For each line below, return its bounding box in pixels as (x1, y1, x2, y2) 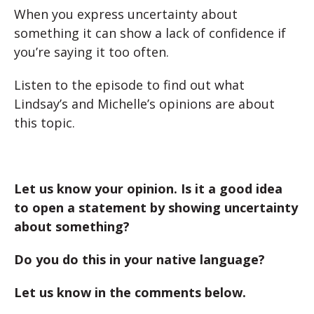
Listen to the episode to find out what (14, 76, 245, 93)
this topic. (14, 114, 75, 131)
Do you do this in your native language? (14, 251, 265, 268)
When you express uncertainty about (14, 6, 238, 22)
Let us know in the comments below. (14, 284, 246, 301)
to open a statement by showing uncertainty (14, 199, 298, 216)
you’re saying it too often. (14, 43, 169, 60)
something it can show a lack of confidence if (14, 25, 286, 41)
